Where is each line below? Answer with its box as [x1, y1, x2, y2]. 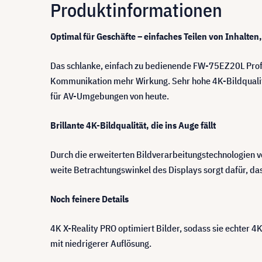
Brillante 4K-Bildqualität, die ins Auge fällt [50, 119, 216, 131]
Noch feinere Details [50, 192, 129, 205]
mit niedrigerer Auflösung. [50, 237, 151, 249]
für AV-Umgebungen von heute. [50, 89, 169, 102]
